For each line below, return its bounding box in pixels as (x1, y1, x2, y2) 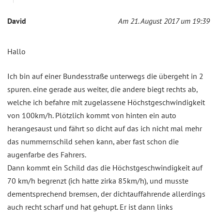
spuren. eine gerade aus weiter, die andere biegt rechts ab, (7, 84, 198, 94)
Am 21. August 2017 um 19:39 (118, 16, 210, 26)
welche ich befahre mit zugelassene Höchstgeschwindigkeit (7, 97, 205, 108)
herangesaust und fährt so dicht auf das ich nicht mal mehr (7, 124, 202, 134)
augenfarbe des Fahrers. (7, 150, 86, 160)
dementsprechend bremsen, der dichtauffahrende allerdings (7, 189, 205, 199)
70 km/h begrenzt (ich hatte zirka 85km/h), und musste (7, 176, 188, 186)
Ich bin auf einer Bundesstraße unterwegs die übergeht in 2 (7, 71, 203, 81)
